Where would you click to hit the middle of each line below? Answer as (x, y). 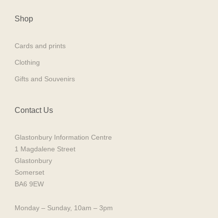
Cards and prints (40, 45)
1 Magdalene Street (45, 149)
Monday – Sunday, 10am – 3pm (64, 208)
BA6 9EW (29, 184)
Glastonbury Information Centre (63, 137)
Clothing (27, 62)
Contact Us (34, 110)
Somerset (29, 172)
